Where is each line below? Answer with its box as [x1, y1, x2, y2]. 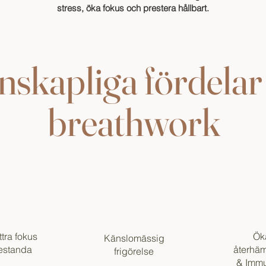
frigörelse [114, 245, 154, 258]
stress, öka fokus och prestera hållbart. [57, 2, 209, 14]
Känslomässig [103, 232, 164, 245]
